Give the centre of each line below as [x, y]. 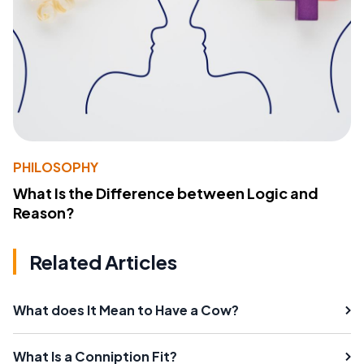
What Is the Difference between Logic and [166, 193]
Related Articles [103, 261]
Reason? [44, 212]
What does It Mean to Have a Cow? [126, 310]
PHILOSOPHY [56, 167]
